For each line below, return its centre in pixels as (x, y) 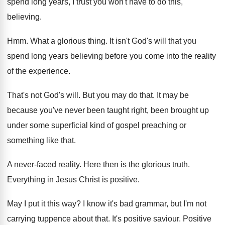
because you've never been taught (68, 110)
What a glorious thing (68, 41)
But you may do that (118, 95)
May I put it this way (42, 204)
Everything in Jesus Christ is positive (72, 180)
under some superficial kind (56, 125)
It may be (173, 95)
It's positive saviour (145, 219)
